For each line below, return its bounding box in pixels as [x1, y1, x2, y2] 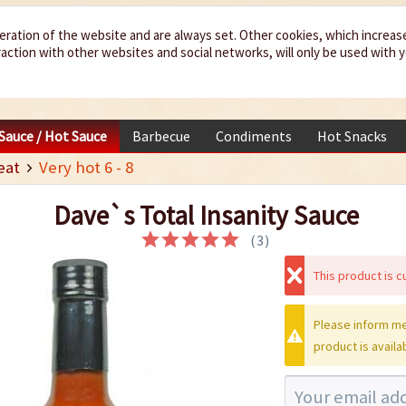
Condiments [216, 127, 292, 146]
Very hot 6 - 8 [39, 156, 134, 178]
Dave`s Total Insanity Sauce [53, 198, 359, 232]
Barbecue [132, 127, 190, 146]
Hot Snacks [317, 127, 387, 146]
